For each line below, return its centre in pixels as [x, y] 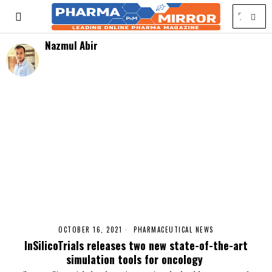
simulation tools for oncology [136, 259]
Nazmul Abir [71, 45]
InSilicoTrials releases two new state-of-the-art [136, 245]
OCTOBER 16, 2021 [90, 230]
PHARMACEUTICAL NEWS [174, 230]
